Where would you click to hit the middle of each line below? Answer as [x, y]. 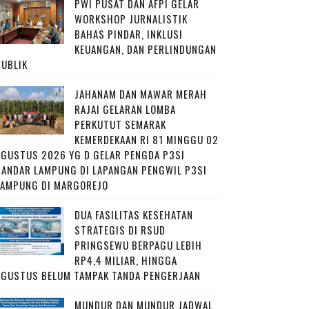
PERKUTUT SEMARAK [120, 124]
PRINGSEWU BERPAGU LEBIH [138, 245]
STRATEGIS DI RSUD [120, 230]
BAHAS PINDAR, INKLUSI [128, 34]
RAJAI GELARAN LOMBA [125, 109]
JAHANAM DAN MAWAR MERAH [140, 94]
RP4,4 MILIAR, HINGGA [126, 260]
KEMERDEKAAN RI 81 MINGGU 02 [146, 140]
